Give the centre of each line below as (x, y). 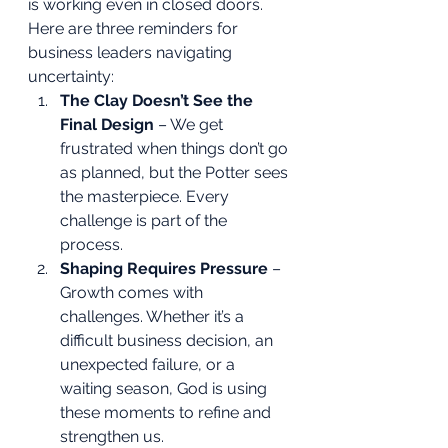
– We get (190, 124)
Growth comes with (133, 292)
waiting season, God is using (165, 388)
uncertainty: (71, 76)
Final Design (107, 124)
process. (91, 244)
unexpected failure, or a (149, 364)
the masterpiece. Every (146, 196)
